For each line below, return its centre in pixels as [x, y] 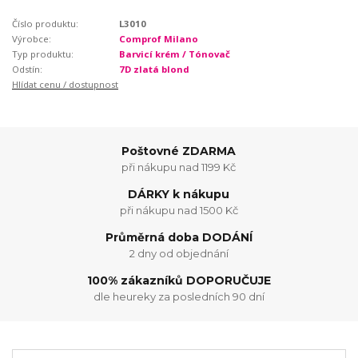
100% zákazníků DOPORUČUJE [179, 281]
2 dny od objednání [179, 253]
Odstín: [27, 70]
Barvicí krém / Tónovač [174, 54]
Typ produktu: [43, 54]
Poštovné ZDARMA [179, 151]
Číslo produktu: [45, 24]
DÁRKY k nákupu [179, 195]
